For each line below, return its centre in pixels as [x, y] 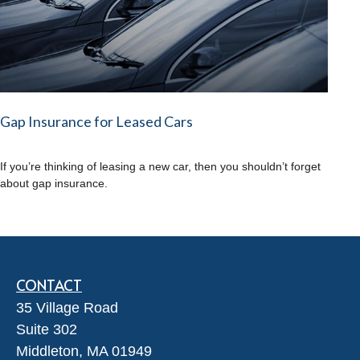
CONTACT [49, 284]
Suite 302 [47, 329]
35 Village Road [67, 307]
